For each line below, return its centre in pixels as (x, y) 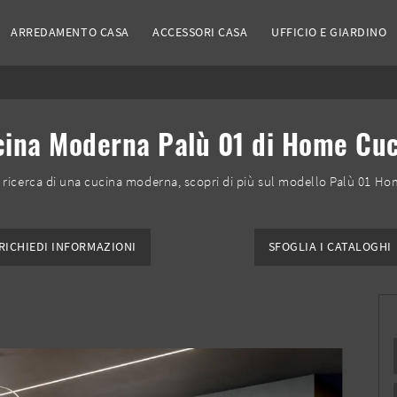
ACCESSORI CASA (200, 32)
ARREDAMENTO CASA (70, 32)
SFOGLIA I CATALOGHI (330, 247)
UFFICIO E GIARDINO (329, 32)
